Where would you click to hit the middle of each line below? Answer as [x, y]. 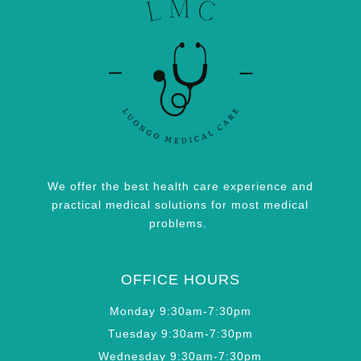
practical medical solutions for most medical [180, 204]
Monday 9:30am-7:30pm [180, 311]
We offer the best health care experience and [180, 186]
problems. [180, 223]
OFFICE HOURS [180, 279]
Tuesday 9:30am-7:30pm [180, 333]
